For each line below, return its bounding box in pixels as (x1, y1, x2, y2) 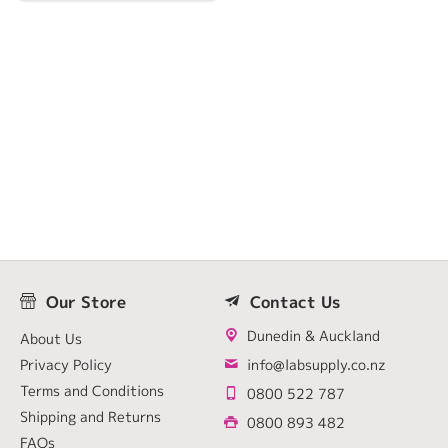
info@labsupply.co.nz (242, 355, 386, 375)
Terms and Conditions (19, 381, 164, 401)
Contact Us (249, 291, 340, 314)
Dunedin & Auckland (242, 326, 380, 346)
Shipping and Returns (19, 407, 161, 427)
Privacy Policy (19, 355, 112, 375)
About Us (19, 329, 82, 349)
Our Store (45, 291, 126, 314)
